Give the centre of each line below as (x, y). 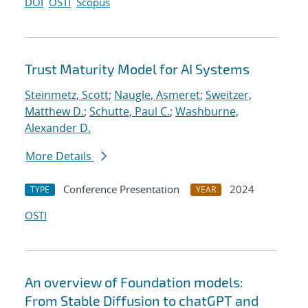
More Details (60, 156)
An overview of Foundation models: (134, 282)
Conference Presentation (121, 189)
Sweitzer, (229, 95)
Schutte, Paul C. (130, 112)
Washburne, (207, 112)
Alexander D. (58, 128)
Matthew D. (54, 112)
